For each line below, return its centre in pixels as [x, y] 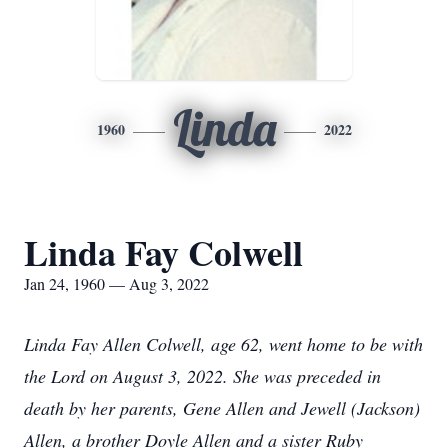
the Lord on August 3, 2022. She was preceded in [202, 376]
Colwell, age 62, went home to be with [284, 344]
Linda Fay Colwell [163, 252]
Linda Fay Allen [85, 344]
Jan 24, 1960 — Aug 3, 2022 [116, 283]
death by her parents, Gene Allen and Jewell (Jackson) [222, 408]
